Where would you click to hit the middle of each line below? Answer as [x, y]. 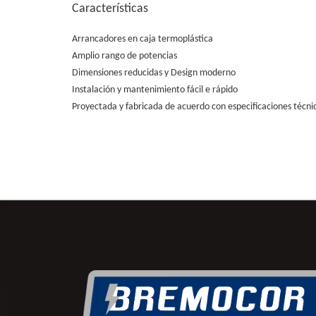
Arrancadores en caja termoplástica [142, 39]
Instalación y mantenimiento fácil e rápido [155, 90]
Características [110, 9]
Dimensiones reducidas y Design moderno [154, 73]
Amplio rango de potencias [124, 56]
